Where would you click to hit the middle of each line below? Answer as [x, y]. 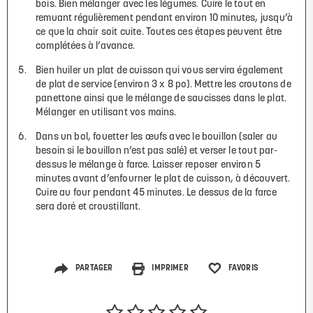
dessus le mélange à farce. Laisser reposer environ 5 [148, 165]
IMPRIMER [170, 269]
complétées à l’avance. [85, 46]
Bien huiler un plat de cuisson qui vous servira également [160, 71]
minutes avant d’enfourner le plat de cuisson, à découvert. [163, 179]
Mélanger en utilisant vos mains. [106, 112]
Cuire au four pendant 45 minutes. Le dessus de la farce [156, 193]
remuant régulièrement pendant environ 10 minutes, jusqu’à [165, 18]
